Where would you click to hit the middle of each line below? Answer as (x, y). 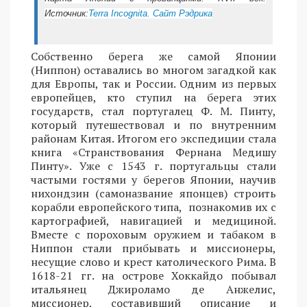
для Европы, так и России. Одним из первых (153, 84)
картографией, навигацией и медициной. (153, 221)
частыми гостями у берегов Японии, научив (153, 180)
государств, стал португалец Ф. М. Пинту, (153, 111)
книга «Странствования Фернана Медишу (153, 152)
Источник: (66, 14)
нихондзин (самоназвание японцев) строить (153, 194)
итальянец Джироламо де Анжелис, (153, 290)
